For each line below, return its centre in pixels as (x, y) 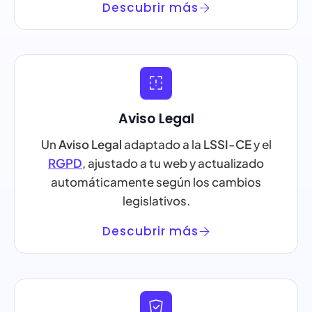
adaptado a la (162, 145)
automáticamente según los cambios (156, 182)
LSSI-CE (227, 145)
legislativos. (156, 201)
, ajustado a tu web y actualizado (173, 163)
